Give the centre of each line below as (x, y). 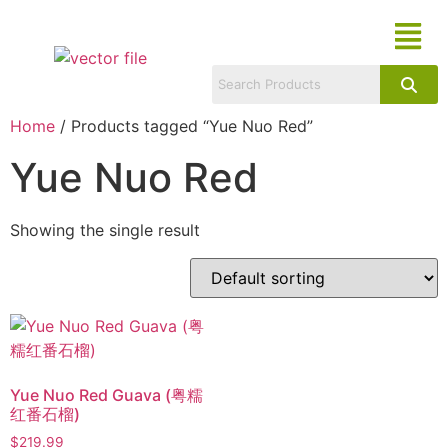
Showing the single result (105, 230)
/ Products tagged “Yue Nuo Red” (184, 126)
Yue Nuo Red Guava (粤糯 (106, 395)
